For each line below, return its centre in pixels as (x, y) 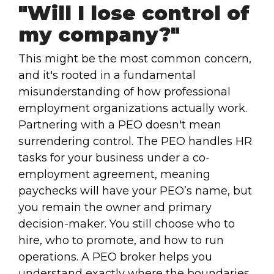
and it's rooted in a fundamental (107, 75)
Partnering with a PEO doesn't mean (120, 124)
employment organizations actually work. (133, 108)
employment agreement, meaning (114, 174)
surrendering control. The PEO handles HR (135, 141)
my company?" (99, 34)
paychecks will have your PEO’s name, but (135, 191)
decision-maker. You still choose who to (127, 224)
